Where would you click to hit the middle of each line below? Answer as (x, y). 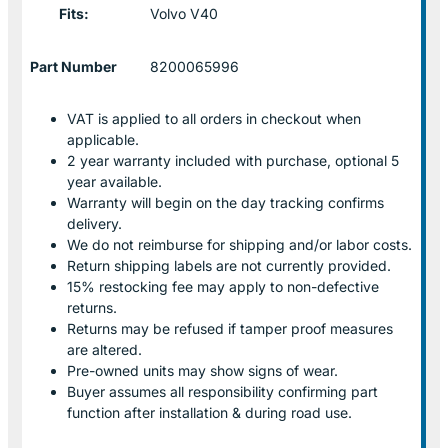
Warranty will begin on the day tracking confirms (225, 202)
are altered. (104, 349)
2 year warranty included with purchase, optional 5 (233, 160)
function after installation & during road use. (209, 412)
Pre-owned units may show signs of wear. (202, 370)
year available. (114, 181)
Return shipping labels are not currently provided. (229, 265)
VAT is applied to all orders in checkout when (214, 118)
